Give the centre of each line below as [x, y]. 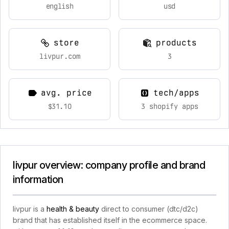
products [176, 43]
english [60, 6]
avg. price [66, 93]
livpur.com [60, 56]
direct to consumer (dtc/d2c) [149, 209]
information [38, 179]
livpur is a [30, 209]
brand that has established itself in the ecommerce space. [110, 220]
